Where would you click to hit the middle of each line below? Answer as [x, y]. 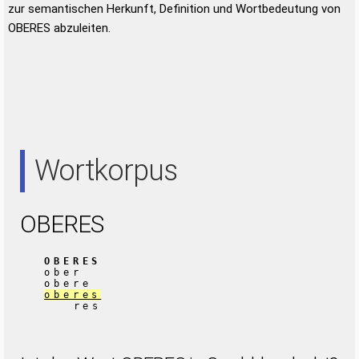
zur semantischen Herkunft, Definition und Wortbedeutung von [174, 9]
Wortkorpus [106, 171]
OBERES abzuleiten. [59, 28]
